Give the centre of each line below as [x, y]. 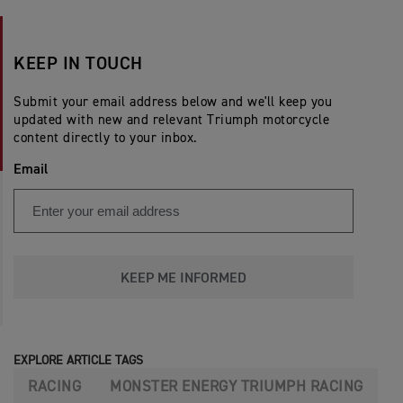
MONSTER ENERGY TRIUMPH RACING [237, 387]
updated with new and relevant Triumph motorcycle [171, 120]
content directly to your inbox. [106, 138]
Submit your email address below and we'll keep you [173, 102]
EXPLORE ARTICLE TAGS [78, 361]
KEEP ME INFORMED [184, 279]
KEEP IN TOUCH [78, 64]
